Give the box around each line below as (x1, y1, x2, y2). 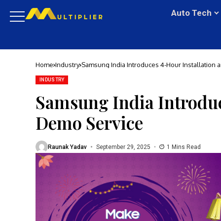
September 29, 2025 (96, 143, 150, 150)
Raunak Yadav (48, 143, 87, 150)
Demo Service (36, 111, 143, 134)
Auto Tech (171, 7, 212, 18)
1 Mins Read (167, 143, 201, 150)
